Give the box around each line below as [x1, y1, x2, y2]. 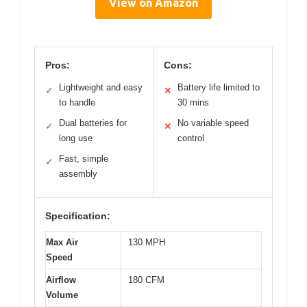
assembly [59, 169, 97, 180]
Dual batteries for [59, 118, 127, 129]
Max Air [46, 237, 78, 248]
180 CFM [128, 275, 164, 286]
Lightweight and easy [59, 82, 143, 93]
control [177, 133, 204, 144]
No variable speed [177, 118, 249, 129]
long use [59, 133, 93, 144]
